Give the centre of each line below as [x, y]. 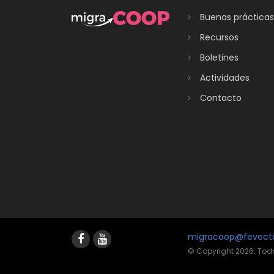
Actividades [225, 78]
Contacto [221, 98]
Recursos [219, 37]
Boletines [219, 57]
